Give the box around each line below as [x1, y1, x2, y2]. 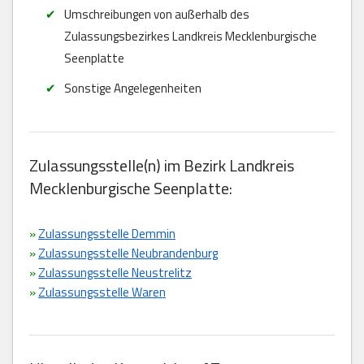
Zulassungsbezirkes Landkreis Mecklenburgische [63, 26, 317, 45]
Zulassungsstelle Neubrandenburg [38, 243, 218, 262]
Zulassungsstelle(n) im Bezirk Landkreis [29, 152, 294, 178]
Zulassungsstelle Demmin [38, 223, 175, 243]
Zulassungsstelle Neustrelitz [38, 262, 192, 282]
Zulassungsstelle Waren [38, 282, 166, 301]
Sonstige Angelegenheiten [63, 78, 201, 97]
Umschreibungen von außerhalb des [63, 4, 249, 24]
